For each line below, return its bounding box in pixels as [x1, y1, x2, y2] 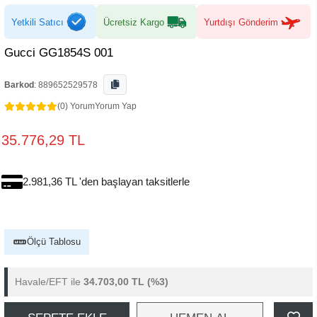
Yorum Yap [95, 101, 137, 111]
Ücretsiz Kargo [103, 16, 164, 28]
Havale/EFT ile [15, 276, 83, 287]
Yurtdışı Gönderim [204, 16, 278, 28]
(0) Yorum [57, 101, 95, 111]
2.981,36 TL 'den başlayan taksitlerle [23, 175, 190, 188]
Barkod [4, 80, 34, 90]
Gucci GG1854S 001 [4, 46, 113, 59]
